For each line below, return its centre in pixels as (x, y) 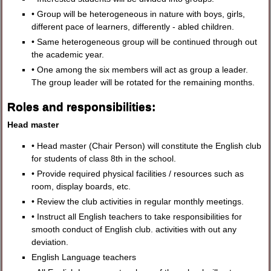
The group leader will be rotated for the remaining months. (143, 82)
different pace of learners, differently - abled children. (133, 26)
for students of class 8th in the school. (104, 159)
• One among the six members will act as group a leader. (140, 69)
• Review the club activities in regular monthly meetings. (138, 202)
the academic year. (68, 54)
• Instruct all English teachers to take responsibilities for (137, 217)
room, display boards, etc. (81, 187)
